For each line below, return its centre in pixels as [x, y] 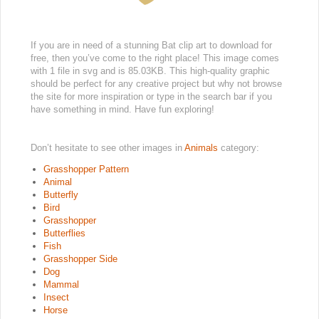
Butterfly [61, 194]
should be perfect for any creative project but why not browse [156, 83]
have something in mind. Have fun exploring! [122, 109]
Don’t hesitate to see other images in [108, 147]
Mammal [61, 284]
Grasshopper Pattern [86, 169]
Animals [203, 147]
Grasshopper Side [80, 258]
